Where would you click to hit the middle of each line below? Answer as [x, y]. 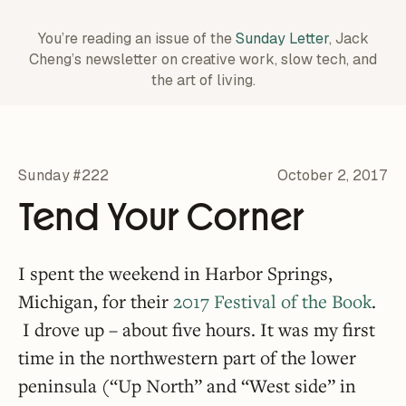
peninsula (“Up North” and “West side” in [187, 386]
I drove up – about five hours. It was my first [197, 329]
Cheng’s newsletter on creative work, [153, 59]
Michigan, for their [96, 301]
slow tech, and [327, 59]
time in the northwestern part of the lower [187, 358]
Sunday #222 [64, 175]
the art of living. [203, 80]
